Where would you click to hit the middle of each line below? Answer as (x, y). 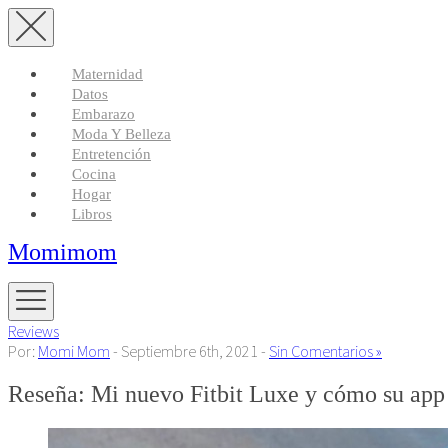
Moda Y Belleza (121, 134)
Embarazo (103, 114)
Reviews (33, 331)
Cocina (94, 174)
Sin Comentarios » (325, 351)
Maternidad (107, 74)
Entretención (111, 154)
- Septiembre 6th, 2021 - (189, 351)
